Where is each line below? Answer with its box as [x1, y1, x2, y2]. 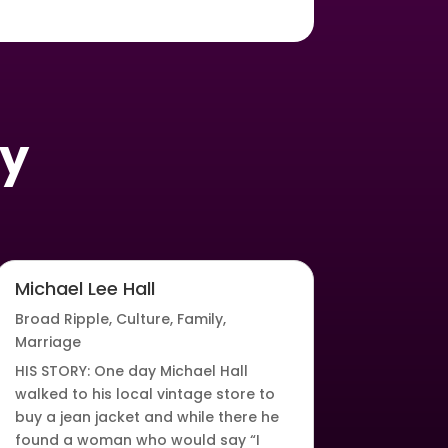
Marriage [14, 332, 81, 353]
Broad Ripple [14, 309, 109, 330]
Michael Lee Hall [14, 276, 155, 302]
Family [176, 309, 223, 330]
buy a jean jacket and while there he [14, 407, 279, 428]
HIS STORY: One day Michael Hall [14, 361, 248, 382]
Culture [115, 309, 170, 330]
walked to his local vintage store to [14, 384, 275, 405]
